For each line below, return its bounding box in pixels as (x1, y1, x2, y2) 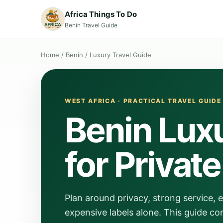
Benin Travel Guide (65, 21, 117, 29)
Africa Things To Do (65, 9, 137, 19)
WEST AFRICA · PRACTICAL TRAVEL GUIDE (65, 97, 222, 105)
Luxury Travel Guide (90, 51, 151, 59)
